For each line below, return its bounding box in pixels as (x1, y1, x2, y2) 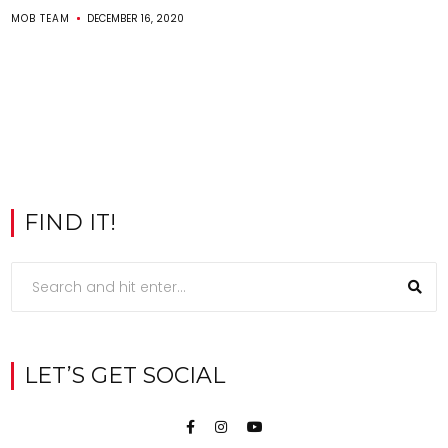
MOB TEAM (11, 11, 71, 26)
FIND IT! (24, 209, 117, 236)
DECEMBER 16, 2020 (87, 11, 185, 26)
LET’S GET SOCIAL (24, 362, 226, 389)
